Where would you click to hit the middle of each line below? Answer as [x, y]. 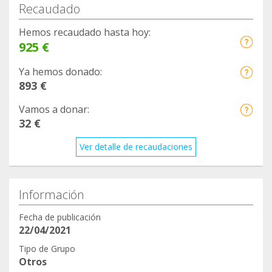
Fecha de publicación [60, 217]
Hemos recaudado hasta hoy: [85, 32]
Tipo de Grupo [47, 249]
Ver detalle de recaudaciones [136, 147]
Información [52, 195]
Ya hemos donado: [60, 72]
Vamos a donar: [54, 110]
